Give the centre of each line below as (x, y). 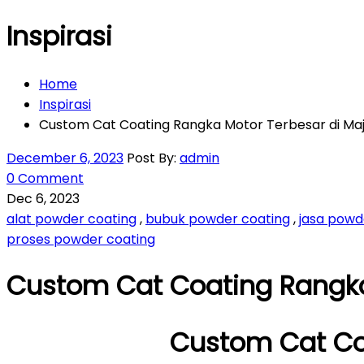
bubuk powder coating (218, 219)
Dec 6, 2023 (43, 198)
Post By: (153, 158)
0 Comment (45, 178)
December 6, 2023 (65, 158)
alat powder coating (71, 219)
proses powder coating (81, 239)
